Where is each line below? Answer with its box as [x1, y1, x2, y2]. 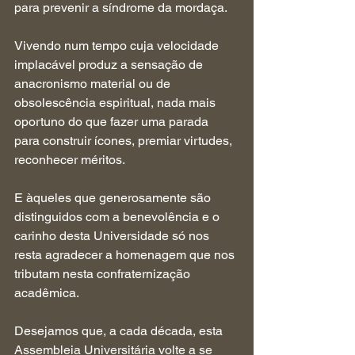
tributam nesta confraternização [14, 266, 193, 281]
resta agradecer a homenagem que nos [14, 247, 238, 262]
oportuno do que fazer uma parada [14, 114, 212, 129]
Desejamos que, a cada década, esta [14, 323, 226, 338]
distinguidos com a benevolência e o [14, 209, 223, 224]
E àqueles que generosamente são [14, 190, 214, 205]
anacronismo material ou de [14, 76, 174, 91]
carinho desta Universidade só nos [14, 228, 212, 243]
